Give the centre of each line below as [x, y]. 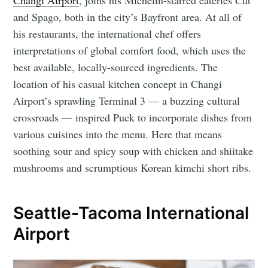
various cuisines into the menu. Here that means [118, 134]
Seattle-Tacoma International [131, 213]
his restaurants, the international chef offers [107, 33]
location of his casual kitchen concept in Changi [118, 83]
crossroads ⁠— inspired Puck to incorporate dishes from [133, 117]
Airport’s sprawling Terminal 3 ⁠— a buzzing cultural [127, 100]
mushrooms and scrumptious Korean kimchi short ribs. [133, 167]
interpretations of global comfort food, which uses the [130, 50]
